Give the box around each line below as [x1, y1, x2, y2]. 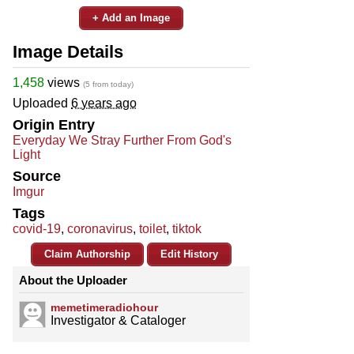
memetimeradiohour [51, 300, 158, 314]
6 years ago [71, 96, 137, 110]
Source [13, 168, 61, 184]
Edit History [160, 247, 218, 260]
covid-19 [13, 221, 61, 235]
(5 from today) [83, 79, 134, 88]
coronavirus [67, 221, 133, 235]
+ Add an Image [92, 11, 170, 24]
